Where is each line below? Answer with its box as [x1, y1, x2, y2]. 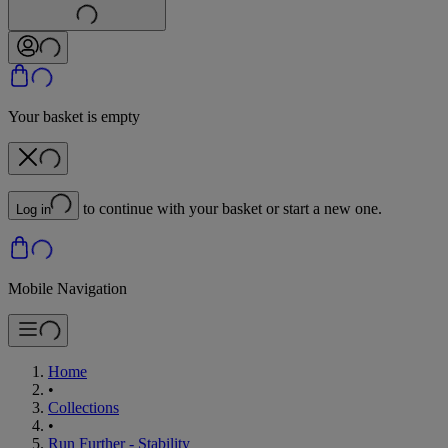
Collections [48, 398, 119, 416]
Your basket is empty [8, 107, 140, 125]
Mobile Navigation [8, 279, 127, 297]
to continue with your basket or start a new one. [83, 199, 382, 217]
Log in [16, 201, 51, 217]
